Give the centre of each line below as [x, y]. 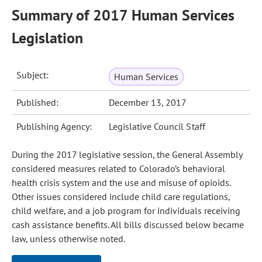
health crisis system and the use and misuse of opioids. [121, 182]
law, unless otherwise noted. [68, 239]
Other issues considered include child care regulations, [121, 196]
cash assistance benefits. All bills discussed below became [128, 225]
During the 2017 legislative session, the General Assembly [127, 154]
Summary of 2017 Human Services [123, 15]
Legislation [47, 38]
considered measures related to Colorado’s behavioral [118, 168]
